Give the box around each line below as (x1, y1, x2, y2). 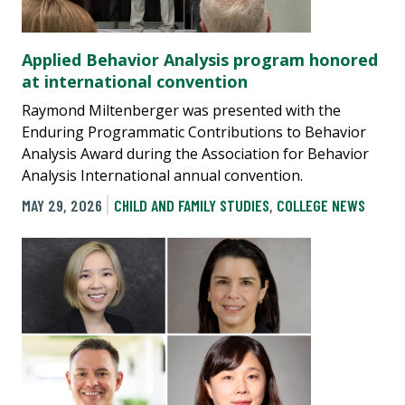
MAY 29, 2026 (22, 195, 102, 216)
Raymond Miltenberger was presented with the (22, 100, 341, 121)
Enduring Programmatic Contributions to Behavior (22, 122, 366, 143)
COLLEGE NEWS (276, 195, 365, 216)
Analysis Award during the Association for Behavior (22, 144, 369, 165)
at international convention (22, 71, 248, 93)
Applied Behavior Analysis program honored (22, 49, 378, 71)
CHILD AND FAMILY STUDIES (113, 195, 269, 216)
